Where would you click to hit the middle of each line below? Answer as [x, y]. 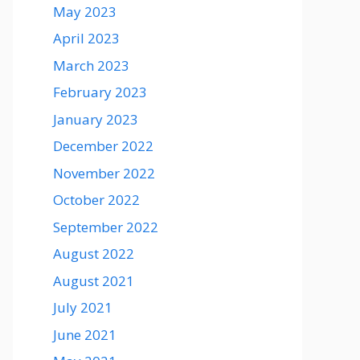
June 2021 [85, 334]
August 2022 [94, 254]
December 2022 [103, 146]
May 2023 [85, 11]
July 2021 [83, 308]
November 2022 [104, 173]
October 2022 [96, 200]
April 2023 [86, 39]
